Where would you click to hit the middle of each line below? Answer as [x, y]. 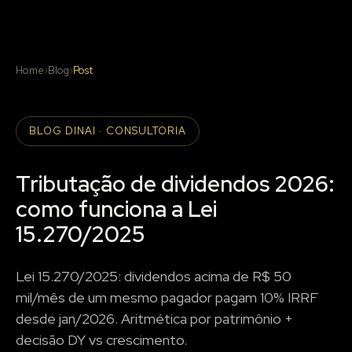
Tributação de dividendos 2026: [175, 184]
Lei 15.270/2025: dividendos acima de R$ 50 [154, 276]
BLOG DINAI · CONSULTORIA [108, 131]
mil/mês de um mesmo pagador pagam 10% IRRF [167, 297]
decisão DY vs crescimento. [101, 340]
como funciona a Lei [116, 209]
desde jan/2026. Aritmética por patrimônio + [154, 319]
